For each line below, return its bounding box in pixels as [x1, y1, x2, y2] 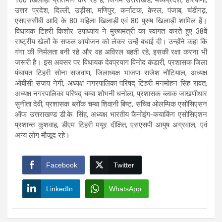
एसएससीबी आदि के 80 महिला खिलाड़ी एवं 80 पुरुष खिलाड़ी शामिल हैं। [15, 16, 207, 25]
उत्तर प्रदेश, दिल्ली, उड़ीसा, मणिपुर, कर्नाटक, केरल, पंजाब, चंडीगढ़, [15, 5, 207, 15]
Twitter [113, 161, 134, 169]
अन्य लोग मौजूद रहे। [15, 130, 70, 140]
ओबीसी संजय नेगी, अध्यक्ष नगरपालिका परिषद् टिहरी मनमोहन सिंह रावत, [15, 78, 207, 88]
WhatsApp [109, 184, 141, 193]
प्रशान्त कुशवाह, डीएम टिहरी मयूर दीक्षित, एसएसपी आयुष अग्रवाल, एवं [15, 120, 207, 129]
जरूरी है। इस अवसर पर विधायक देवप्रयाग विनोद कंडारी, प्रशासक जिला [15, 57, 207, 67]
